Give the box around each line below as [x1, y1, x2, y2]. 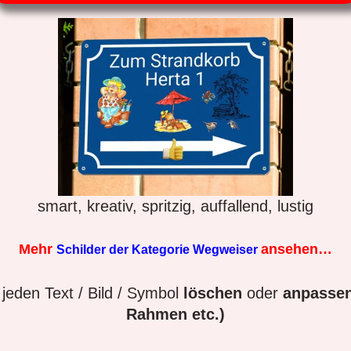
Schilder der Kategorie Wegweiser [56, 242, 261, 256]
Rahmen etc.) [126, 305, 225, 323]
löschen [183, 284, 242, 302]
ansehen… [261, 241, 332, 257]
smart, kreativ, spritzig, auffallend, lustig [38, 197, 313, 215]
